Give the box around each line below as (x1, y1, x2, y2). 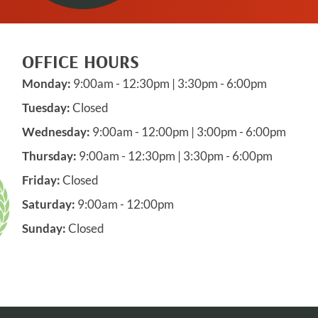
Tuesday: (21, 100, 70, 115)
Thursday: (21, 148, 77, 163)
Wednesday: (21, 124, 90, 139)
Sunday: (21, 221, 66, 236)
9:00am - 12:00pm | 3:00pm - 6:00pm (89, 124, 286, 139)
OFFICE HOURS (21, 50, 139, 73)
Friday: (21, 172, 60, 187)
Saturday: (21, 197, 75, 212)
